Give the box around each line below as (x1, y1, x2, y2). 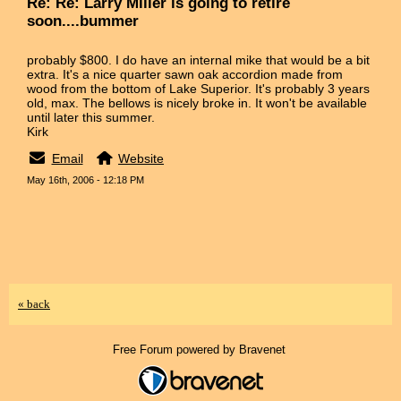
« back (18, 296, 50, 311)
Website (118, 150, 165, 166)
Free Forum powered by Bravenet (112, 342, 289, 356)
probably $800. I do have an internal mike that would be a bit (27, 52, 370, 67)
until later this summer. (27, 109, 155, 124)
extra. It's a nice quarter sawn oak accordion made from (27, 66, 343, 81)
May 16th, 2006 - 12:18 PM (27, 174, 144, 185)
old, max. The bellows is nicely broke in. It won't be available (27, 95, 367, 110)
